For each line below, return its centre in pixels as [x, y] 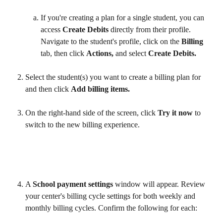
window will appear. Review [160, 184]
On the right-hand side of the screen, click [91, 113]
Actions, [100, 54]
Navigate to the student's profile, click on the [111, 42]
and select [131, 54]
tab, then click [63, 54]
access [52, 30]
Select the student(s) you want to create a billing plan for [114, 77]
